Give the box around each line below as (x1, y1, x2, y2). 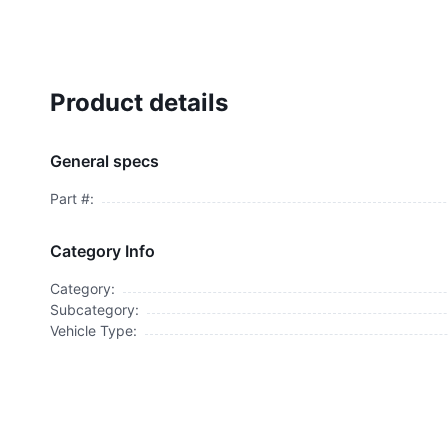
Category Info (49, 241, 155, 261)
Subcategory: (49, 301, 139, 318)
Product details (49, 88, 228, 117)
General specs (49, 151, 159, 171)
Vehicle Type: (49, 322, 137, 339)
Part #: (49, 190, 94, 207)
